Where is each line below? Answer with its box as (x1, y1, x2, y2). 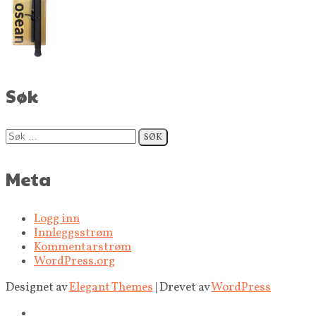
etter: (5, 140, 35, 157)
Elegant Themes (69, 279, 153, 296)
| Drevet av (153, 279, 211, 296)
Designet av (6, 279, 69, 296)
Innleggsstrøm (34, 224, 113, 241)
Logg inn (34, 210, 80, 227)
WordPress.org (34, 253, 115, 269)
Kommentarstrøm (34, 238, 131, 255)
